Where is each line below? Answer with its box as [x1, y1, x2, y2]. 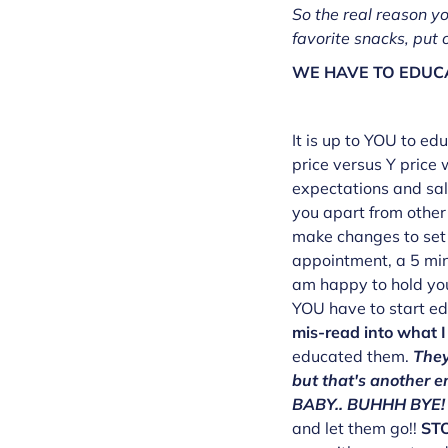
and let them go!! [292, 418, 421, 438]
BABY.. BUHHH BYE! [292, 394, 445, 414]
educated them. [292, 346, 413, 366]
